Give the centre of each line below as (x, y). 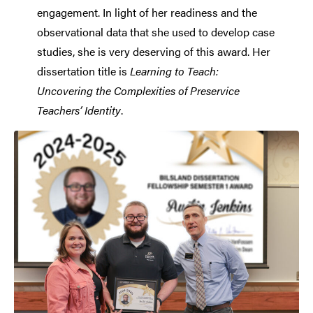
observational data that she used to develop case (155, 31)
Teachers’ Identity (79, 110)
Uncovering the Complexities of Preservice (138, 90)
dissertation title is (83, 71)
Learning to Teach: (174, 71)
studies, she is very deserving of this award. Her (153, 51)
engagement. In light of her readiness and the (147, 12)
